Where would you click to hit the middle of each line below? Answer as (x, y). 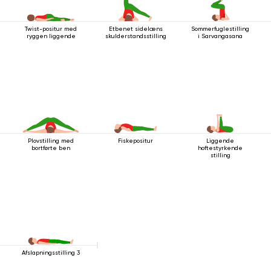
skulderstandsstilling (136, 36)
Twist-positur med (51, 29)
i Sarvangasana (220, 36)
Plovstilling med (51, 141)
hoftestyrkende (220, 148)
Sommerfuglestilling (220, 29)
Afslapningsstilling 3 (51, 253)
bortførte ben (51, 148)
